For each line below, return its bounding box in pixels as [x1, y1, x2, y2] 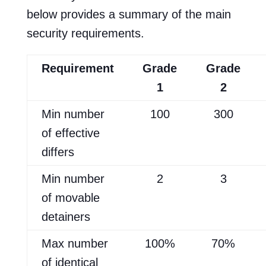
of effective [41, 126, 100, 140]
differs [41, 145, 74, 159]
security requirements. [26, 26, 144, 40]
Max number [41, 236, 108, 250]
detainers [41, 210, 90, 223]
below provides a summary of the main [26, 7, 231, 21]
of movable [41, 191, 100, 204]
